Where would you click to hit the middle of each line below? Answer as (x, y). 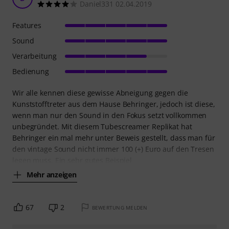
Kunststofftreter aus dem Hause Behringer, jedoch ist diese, (114, 104)
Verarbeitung (35, 56)
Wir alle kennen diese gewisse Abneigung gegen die (100, 93)
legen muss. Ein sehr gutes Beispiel (72, 160)
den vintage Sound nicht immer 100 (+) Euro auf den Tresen (113, 149)
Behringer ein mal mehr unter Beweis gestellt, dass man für (114, 138)
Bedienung (31, 71)
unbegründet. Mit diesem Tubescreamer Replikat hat (102, 126)
